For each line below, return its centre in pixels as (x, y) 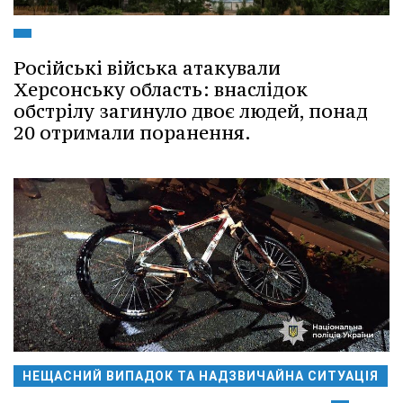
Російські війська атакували (147, 68)
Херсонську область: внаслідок (161, 90)
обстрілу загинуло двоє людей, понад (191, 112)
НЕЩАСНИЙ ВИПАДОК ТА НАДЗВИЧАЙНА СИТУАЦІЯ (201, 376)
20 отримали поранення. (132, 133)
